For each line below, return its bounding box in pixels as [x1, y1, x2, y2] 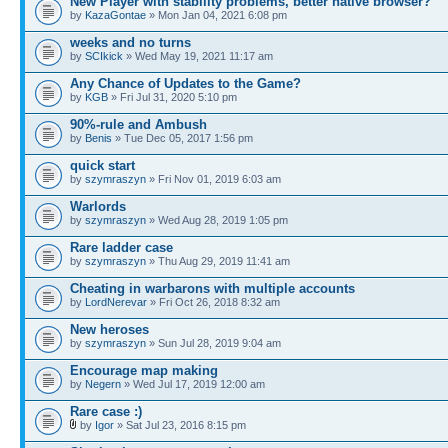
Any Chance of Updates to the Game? [70, 76, 301, 91]
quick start [70, 158, 135, 173]
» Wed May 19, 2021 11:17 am [123, 50, 273, 62]
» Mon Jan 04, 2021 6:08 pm [146, 9, 287, 21]
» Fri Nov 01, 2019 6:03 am [146, 173, 281, 185]
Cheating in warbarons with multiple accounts [70, 281, 355, 296]
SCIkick [85, 50, 123, 62]
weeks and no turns [70, 35, 191, 50]
